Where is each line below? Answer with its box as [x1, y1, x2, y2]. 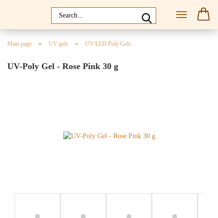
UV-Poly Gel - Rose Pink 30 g [7, 61, 118, 71]
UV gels [49, 40, 68, 47]
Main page [7, 40, 32, 47]
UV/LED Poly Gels [85, 40, 131, 47]
